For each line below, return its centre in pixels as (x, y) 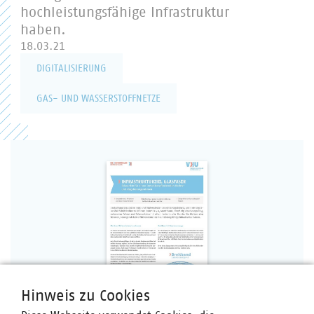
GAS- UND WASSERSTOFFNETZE (98, 99)
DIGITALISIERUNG (71, 69)
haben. (43, 30)
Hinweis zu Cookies (86, 296)
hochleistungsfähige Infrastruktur (125, 13)
